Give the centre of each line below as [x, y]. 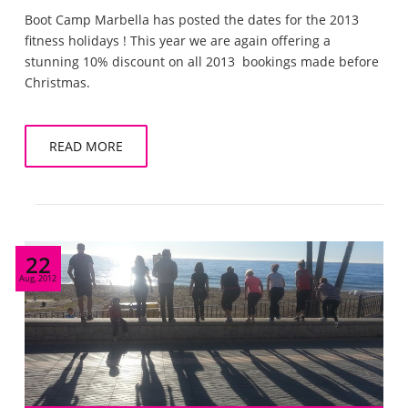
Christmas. [57, 82]
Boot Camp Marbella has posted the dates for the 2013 [191, 19]
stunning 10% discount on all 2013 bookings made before [201, 61]
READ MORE [86, 146]
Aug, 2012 [38, 278]
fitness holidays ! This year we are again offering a [177, 40]
